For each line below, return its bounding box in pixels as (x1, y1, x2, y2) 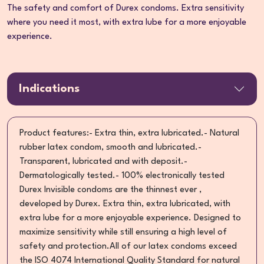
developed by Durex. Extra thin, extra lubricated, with (19, 199, 230, 209)
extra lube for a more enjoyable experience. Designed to (19, 213, 241, 223)
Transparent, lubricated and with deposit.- (19, 157, 187, 166)
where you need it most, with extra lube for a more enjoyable (7, 18, 246, 27)
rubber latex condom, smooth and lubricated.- (19, 143, 202, 152)
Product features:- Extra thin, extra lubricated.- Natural (19, 128, 239, 138)
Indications (19, 82, 80, 95)
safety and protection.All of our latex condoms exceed (19, 242, 237, 251)
